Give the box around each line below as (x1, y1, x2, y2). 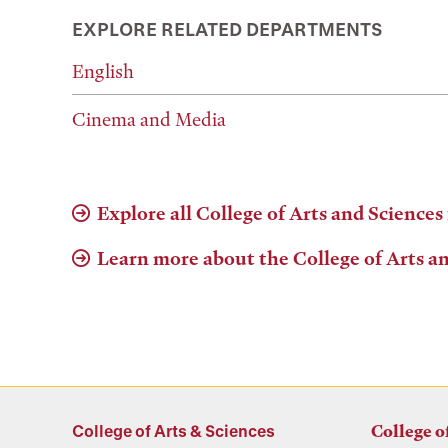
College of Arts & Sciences (72, 420, 275, 440)
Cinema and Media (72, 107, 226, 131)
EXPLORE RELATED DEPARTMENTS (72, 18, 383, 39)
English (72, 59, 134, 83)
